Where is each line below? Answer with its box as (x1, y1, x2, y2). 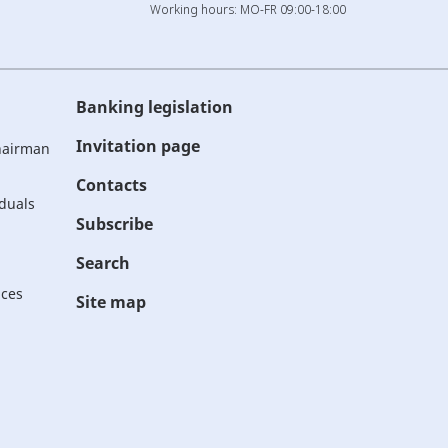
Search (76, 252, 130, 274)
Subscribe (76, 213, 153, 235)
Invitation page (76, 135, 200, 157)
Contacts (76, 174, 147, 196)
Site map (76, 291, 146, 313)
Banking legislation (76, 96, 233, 118)
